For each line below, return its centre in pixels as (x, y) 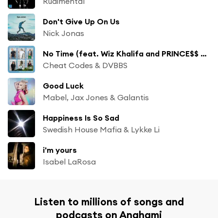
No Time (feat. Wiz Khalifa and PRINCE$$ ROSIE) (204, 53)
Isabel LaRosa (69, 161)
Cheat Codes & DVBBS (85, 65)
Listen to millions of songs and (109, 201)
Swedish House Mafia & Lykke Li (101, 129)
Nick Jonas (64, 33)
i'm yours (60, 150)
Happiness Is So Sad (81, 118)
